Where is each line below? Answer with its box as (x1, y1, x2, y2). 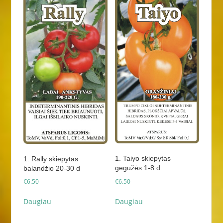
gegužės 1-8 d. (114, 164, 162, 172)
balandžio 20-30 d (23, 164, 80, 172)
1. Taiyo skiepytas (114, 154, 171, 163)
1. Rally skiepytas (23, 154, 78, 163)
